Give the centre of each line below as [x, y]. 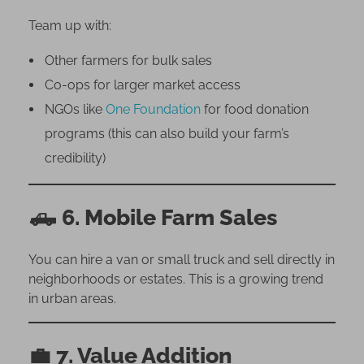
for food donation [254, 109]
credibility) [75, 158]
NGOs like [75, 109]
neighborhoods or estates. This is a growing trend [176, 279]
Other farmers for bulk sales [128, 60]
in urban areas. [72, 298]
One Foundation [153, 109]
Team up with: [70, 25]
